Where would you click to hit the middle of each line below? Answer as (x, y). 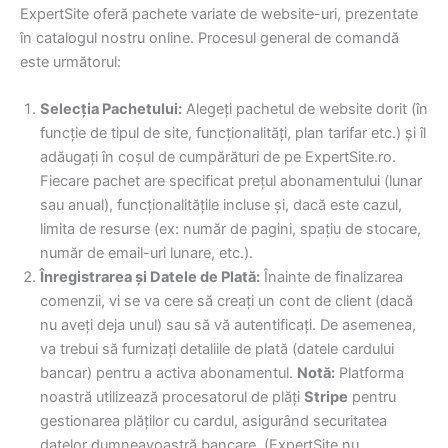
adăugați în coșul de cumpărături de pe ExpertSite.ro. (218, 156)
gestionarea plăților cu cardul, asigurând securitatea (213, 420)
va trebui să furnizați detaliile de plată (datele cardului (217, 348)
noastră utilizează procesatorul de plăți (172, 396)
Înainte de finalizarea (331, 276)
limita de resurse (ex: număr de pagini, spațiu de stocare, (230, 228)
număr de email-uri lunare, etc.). (146, 252)
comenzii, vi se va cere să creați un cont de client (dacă (226, 300)
